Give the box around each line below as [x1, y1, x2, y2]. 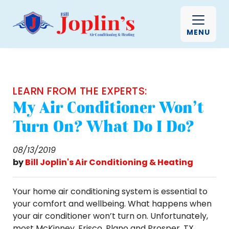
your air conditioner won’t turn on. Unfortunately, [13, 210, 208, 222]
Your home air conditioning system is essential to [13, 186, 208, 197]
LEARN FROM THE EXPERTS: [13, 84, 147, 98]
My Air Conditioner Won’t [13, 98, 204, 117]
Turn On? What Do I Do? [13, 117, 194, 136]
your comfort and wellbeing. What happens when [13, 198, 212, 210]
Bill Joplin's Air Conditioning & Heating [25, 156, 193, 168]
